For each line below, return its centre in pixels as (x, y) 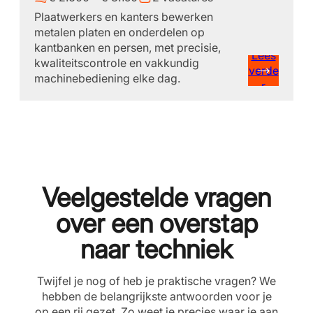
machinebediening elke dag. (107, 78)
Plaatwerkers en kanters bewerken (124, 17)
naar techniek (156, 249)
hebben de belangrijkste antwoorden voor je (156, 296)
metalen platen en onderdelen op (119, 32)
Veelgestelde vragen (156, 197)
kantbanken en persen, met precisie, (128, 48)
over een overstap (156, 223)
